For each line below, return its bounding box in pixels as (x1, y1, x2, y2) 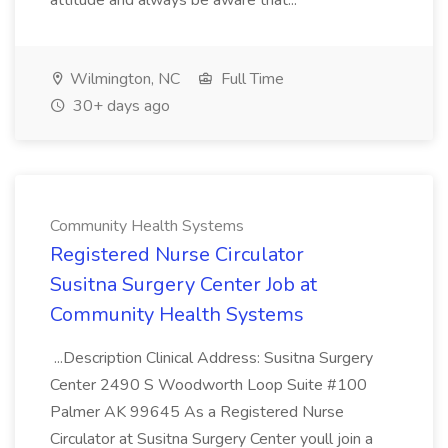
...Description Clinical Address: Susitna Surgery (50, 347, 373, 369)
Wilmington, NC (66, 68, 180, 90)
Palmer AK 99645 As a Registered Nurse (50, 401, 344, 423)
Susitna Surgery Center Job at (50, 271, 317, 298)
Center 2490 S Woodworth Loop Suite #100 (50, 374, 367, 396)
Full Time (217, 68, 284, 90)
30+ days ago (69, 95, 170, 117)
